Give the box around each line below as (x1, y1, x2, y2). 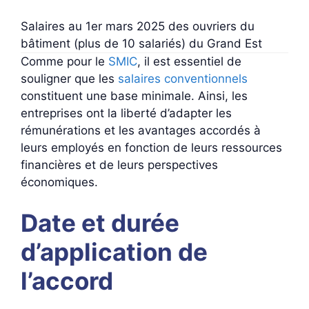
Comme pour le (21, 54, 108, 68)
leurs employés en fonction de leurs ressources (21, 140, 282, 154)
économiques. (21, 175, 98, 189)
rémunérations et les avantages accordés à (21, 123, 261, 137)
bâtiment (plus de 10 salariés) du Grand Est (21, 36, 262, 50)
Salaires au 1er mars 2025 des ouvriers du (21, 19, 255, 33)
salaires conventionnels (118, 71, 248, 86)
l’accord (21, 266, 113, 295)
